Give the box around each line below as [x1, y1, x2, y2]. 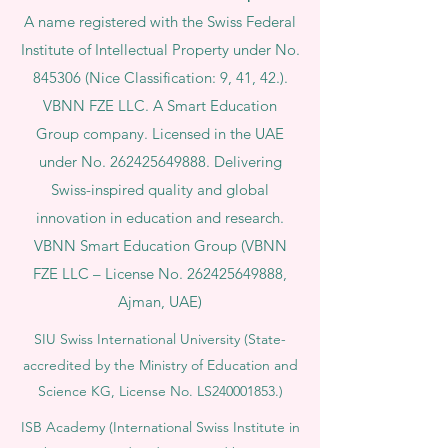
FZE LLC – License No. [33, 264, 187, 283]
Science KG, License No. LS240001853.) [37, 382, 283, 400]
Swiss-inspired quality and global [51, 180, 269, 199]
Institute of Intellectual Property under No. [20, 40, 300, 59]
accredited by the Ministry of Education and [22, 356, 298, 374]
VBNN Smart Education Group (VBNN [33, 236, 287, 255]
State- [248, 330, 286, 348]
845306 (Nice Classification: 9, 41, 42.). [32, 68, 288, 87]
